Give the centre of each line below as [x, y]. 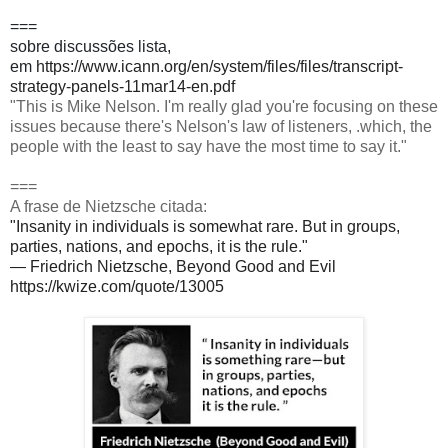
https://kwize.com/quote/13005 [117, 286]
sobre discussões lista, [90, 46]
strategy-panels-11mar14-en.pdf [124, 86]
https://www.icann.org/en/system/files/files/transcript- [219, 66]
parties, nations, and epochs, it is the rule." [159, 246]
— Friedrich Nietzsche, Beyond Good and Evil [173, 266]
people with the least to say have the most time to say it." [208, 146]
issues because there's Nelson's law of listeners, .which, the [221, 126]
